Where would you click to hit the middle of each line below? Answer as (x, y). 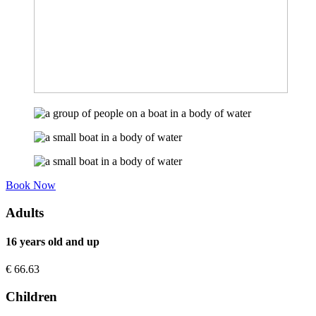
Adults (25, 212)
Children (31, 296)
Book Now (31, 185)
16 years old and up (53, 241)
